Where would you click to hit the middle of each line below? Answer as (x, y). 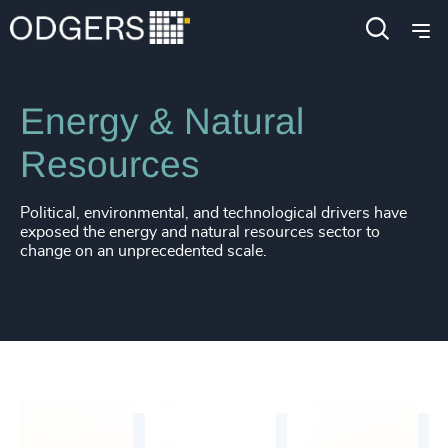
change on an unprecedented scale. (143, 251)
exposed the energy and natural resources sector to (200, 232)
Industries (55, 38)
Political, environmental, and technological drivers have (213, 213)
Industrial (144, 38)
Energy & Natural (162, 121)
